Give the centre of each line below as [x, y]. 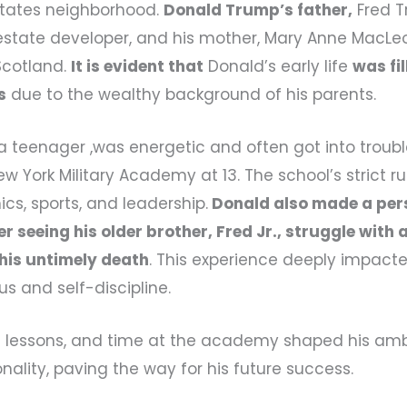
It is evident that [138, 66]
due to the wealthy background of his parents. [192, 94]
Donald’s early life [278, 66]
